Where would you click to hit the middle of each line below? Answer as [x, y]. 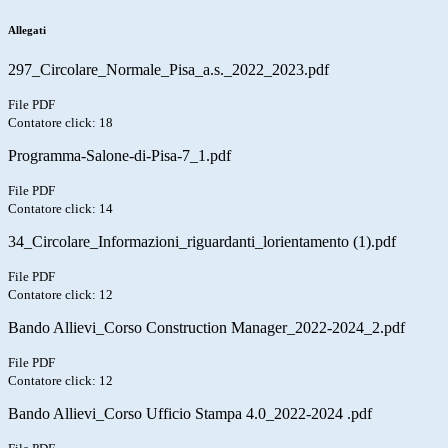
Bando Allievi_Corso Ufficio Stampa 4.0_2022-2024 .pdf [190, 414]
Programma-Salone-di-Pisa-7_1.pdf [119, 156]
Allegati [27, 30]
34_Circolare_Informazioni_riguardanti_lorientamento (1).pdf [202, 242]
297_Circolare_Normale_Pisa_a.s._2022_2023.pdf [168, 70]
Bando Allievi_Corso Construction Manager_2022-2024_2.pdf [206, 328]
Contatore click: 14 [60, 209]
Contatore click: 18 [60, 123]
